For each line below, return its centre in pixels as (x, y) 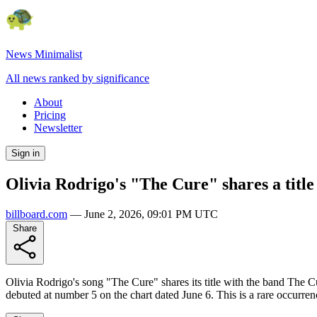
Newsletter (58, 128)
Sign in (25, 153)
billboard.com (36, 214)
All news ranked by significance (77, 78)
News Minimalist (44, 54)
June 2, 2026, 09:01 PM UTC (151, 214)
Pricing (50, 115)
